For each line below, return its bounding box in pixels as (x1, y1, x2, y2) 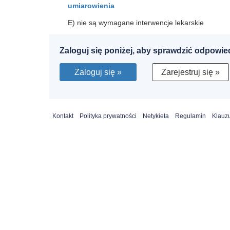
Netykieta (143, 112, 169, 120)
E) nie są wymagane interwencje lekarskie (68, 18, 204, 27)
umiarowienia (68, 2, 114, 10)
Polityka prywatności (80, 112, 137, 120)
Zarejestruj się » (161, 67, 220, 76)
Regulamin (175, 112, 206, 120)
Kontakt (52, 112, 73, 120)
